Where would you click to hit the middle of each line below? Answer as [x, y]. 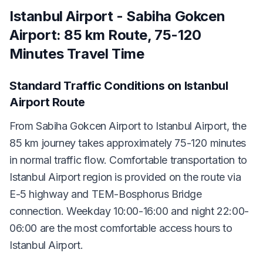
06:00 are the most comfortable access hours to [121, 228]
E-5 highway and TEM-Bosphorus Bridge [106, 194]
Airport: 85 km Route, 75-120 [105, 35]
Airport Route [47, 102]
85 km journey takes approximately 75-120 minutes [128, 143]
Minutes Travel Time [77, 53]
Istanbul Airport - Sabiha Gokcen [117, 16]
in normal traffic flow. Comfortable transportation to [128, 160]
